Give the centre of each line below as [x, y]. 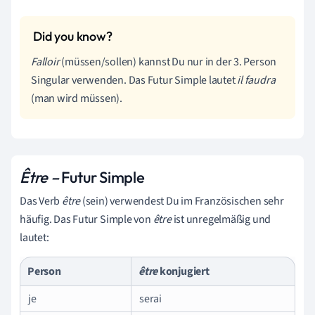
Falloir [46, 62]
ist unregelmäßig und [222, 219]
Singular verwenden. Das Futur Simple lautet [133, 80]
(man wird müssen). [77, 98]
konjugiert [184, 271]
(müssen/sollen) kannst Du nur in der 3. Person [169, 62]
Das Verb [40, 201]
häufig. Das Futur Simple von [86, 219]
